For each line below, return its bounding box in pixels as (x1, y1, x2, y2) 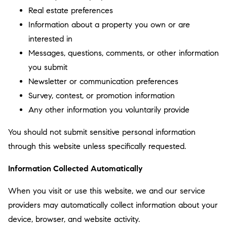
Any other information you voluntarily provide (28, 105, 190, 115)
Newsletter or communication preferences (28, 77, 178, 86)
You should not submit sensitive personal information (8, 127, 196, 137)
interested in (28, 34, 72, 44)
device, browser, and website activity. (8, 214, 140, 224)
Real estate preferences (28, 6, 113, 15)
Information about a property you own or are (28, 20, 190, 29)
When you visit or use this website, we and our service (8, 186, 205, 196)
